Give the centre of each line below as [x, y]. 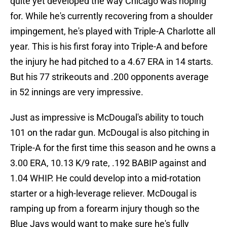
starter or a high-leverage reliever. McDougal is [103, 194]
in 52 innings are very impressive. [77, 92]
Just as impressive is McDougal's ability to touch [107, 118]
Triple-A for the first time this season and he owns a [113, 148]
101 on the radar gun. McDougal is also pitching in [110, 133]
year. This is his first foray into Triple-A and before [109, 47]
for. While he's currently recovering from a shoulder [111, 16]
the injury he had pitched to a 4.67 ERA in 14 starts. [112, 62]
